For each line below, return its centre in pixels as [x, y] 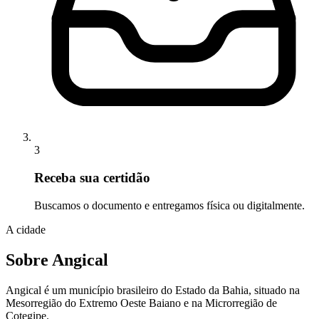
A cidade [26, 229]
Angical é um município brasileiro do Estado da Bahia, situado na [153, 290]
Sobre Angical [57, 260]
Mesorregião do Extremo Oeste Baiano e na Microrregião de [141, 303]
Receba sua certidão [92, 178]
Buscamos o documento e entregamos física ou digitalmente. [169, 205]
